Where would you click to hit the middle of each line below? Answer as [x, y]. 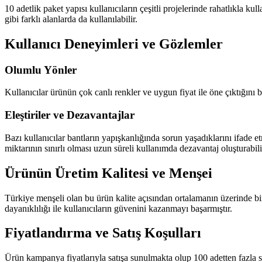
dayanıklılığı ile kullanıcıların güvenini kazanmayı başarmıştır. [118, 208]
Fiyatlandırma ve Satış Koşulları [103, 233]
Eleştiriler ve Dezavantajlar [70, 115]
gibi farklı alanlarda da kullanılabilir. [71, 19]
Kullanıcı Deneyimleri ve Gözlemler [114, 44]
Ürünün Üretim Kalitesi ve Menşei [108, 173]
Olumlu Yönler [41, 70]
